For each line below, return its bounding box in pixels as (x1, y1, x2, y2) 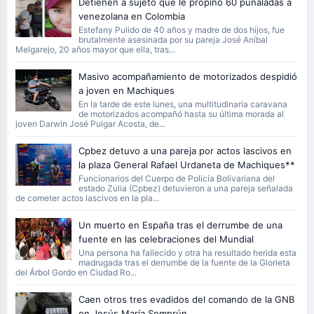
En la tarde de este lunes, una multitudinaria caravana (78, 99, 287, 109)
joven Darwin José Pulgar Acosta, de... (15, 118, 165, 129)
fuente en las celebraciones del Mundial (78, 233, 254, 245)
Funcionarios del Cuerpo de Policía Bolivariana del (78, 173, 275, 184)
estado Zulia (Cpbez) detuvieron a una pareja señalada (78, 183, 293, 193)
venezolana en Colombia (78, 11, 185, 22)
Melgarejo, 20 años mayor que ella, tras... (15, 44, 175, 55)
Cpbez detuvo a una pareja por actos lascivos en (78, 145, 292, 156)
